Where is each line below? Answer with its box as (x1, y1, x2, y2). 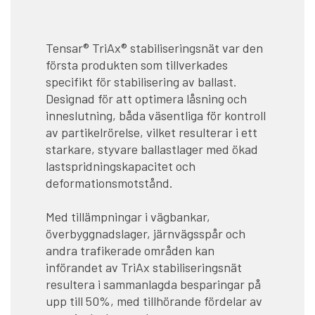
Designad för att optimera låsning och (46, 91, 247, 107)
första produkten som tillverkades (46, 57, 228, 73)
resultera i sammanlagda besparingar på (46, 276, 261, 292)
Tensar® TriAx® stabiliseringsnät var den (46, 40, 263, 56)
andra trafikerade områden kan (46, 243, 214, 259)
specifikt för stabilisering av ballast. (46, 74, 237, 90)
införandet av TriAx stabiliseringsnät (46, 259, 242, 276)
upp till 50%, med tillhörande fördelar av (46, 293, 262, 309)
